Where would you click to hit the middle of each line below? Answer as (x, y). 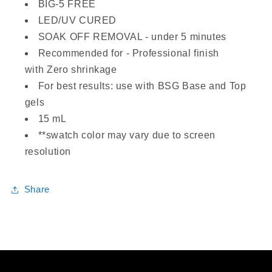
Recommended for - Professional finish (128, 53)
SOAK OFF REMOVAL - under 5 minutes (132, 37)
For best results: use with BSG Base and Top (142, 86)
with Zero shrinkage (71, 70)
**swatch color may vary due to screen (127, 135)
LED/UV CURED (77, 21)
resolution (48, 152)
